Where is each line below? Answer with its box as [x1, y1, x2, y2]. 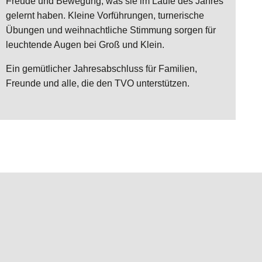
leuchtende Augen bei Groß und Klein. [6, 39, 164, 50]
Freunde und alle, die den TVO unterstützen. [6, 78, 189, 88]
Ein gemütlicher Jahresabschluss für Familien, [6, 63, 197, 74]
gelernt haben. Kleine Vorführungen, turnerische [6, 10, 204, 20]
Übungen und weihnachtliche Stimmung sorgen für [6, 25, 216, 35]
